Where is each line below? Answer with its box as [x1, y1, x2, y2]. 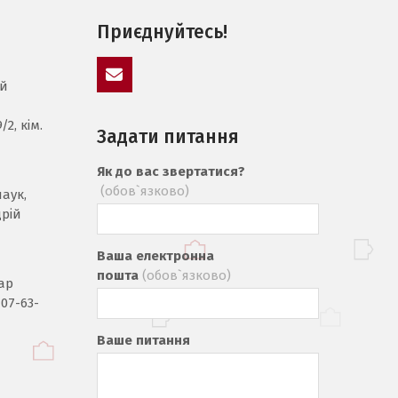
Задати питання [96, 125, 239, 148]
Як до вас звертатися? [96, 163, 245, 179]
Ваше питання [96, 332, 190, 348]
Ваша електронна [96, 248, 214, 264]
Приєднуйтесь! [96, 20, 227, 44]
